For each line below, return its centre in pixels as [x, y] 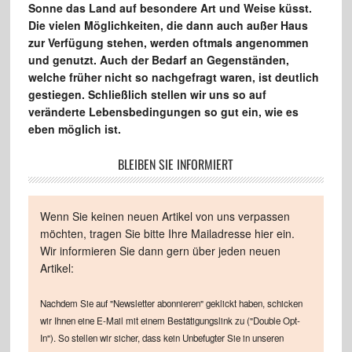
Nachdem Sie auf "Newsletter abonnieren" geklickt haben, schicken [171, 303]
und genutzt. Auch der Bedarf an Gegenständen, [158, 59]
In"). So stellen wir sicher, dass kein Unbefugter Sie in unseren [161, 337]
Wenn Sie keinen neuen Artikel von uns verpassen [165, 216]
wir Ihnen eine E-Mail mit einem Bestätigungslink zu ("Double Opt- [170, 320]
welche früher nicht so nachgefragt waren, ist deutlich [173, 77]
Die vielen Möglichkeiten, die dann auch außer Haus [168, 25]
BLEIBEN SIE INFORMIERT [176, 164]
